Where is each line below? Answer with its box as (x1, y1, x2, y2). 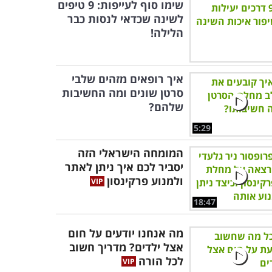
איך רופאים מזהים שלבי (72, 72, 183, 86)
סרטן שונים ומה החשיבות (62, 86, 183, 100)
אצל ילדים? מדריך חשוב (69, 240, 183, 254)
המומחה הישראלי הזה (78, 146, 183, 160)
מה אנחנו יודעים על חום (68, 226, 183, 240)
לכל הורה (138, 254, 183, 268)
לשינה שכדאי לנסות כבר (67, 12, 183, 26)
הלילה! (151, 25, 183, 40)
